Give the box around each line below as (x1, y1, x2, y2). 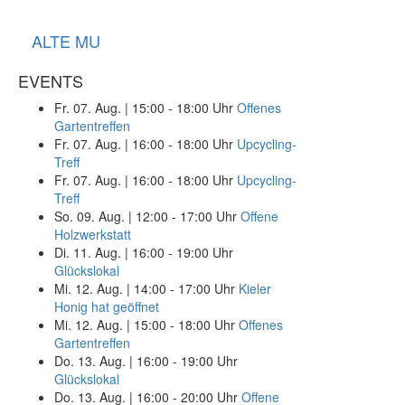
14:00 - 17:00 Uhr (134, 279, 235, 297)
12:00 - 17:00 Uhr (136, 207, 237, 225)
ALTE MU (32, 29, 100, 52)
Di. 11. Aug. (54, 243, 121, 261)
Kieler (239, 279, 271, 297)
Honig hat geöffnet (54, 297, 159, 316)
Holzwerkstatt (54, 225, 131, 243)
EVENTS (18, 69, 83, 92)
